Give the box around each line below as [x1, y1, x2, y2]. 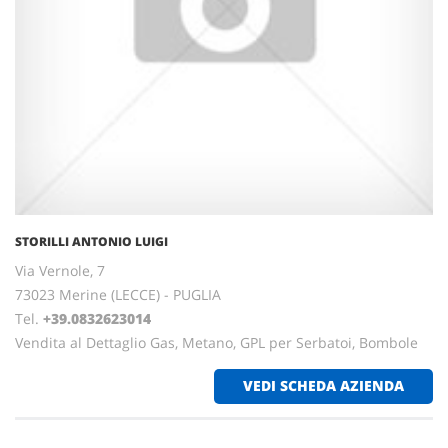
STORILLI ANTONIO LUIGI [15, 233, 168, 250]
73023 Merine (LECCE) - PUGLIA [15, 285, 221, 304]
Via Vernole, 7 [15, 261, 105, 280]
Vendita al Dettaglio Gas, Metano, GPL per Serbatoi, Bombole [15, 333, 418, 352]
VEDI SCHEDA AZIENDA [243, 376, 404, 395]
